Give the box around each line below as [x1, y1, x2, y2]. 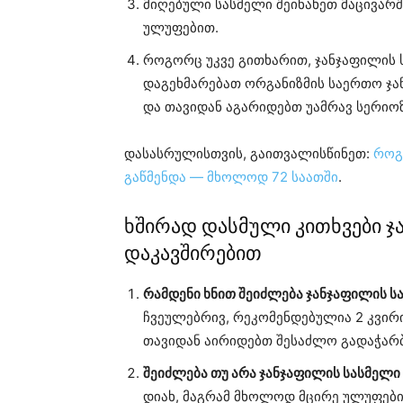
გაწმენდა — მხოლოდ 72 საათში [124, 168, 338, 186]
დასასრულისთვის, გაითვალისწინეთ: [124, 145, 373, 163]
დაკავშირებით [124, 242, 262, 265]
